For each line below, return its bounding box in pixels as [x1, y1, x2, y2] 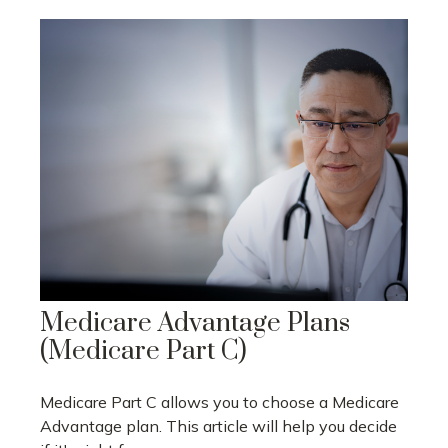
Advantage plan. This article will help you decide [40, 416, 397, 437]
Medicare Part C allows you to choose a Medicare [40, 392, 399, 413]
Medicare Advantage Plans [40, 307, 350, 341]
